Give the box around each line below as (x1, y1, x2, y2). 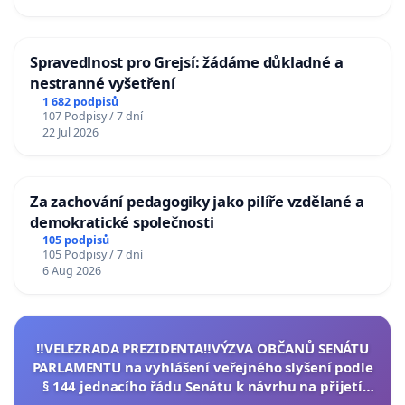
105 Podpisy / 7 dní (42, 247, 143, 263)
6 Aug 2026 (42, 263, 101, 279)
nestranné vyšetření (30, 71, 175, 93)
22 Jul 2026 (42, 124, 99, 140)
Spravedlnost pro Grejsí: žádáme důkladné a (30, 51, 344, 72)
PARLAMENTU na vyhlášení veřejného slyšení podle (32, 358, 373, 377)
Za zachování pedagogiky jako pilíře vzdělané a (30, 190, 364, 212)
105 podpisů (42, 232, 109, 249)
